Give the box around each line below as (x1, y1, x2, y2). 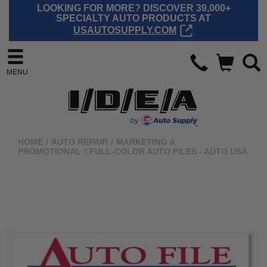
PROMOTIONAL (18, 147, 81, 156)
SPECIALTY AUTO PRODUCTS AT (56, 13, 211, 23)
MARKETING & (116, 137, 175, 147)
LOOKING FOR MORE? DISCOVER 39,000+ (36, 3, 231, 13)
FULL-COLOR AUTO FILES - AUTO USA (89, 147, 247, 156)
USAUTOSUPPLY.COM (73, 24, 176, 35)
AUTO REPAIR (51, 137, 108, 147)
